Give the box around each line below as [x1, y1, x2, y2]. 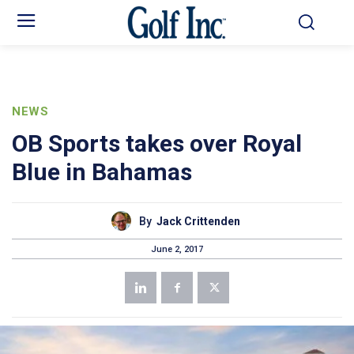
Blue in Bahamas [12, 158, 192, 186]
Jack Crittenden [156, 214, 240, 228]
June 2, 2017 [151, 243, 203, 254]
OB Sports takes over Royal [12, 130, 302, 158]
